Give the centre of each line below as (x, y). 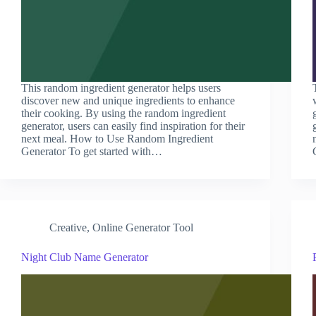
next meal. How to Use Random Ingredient (117, 138)
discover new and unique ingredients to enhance (128, 100)
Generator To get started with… (92, 151)
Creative (68, 227)
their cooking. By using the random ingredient (123, 113)
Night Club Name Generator (85, 257)
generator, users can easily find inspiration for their (133, 126)
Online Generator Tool (143, 227)
